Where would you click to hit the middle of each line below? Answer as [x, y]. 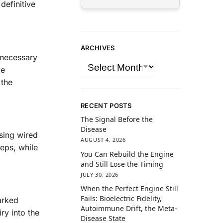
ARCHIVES [98, 48]
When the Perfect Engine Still [130, 188]
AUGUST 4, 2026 [103, 140]
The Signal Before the [117, 119]
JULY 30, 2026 [100, 174]
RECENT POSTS [106, 105]
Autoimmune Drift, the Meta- [129, 208]
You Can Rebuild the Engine [127, 154]
